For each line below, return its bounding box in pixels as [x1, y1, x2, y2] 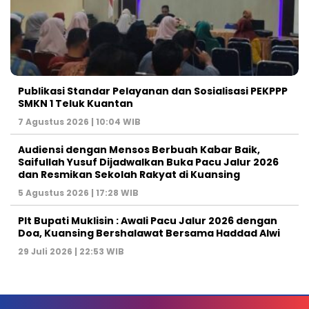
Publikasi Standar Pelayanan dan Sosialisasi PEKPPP [18, 84, 288, 99]
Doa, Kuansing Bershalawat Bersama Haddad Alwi [18, 226, 280, 241]
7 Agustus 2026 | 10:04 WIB [18, 116, 141, 128]
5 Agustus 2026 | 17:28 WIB [18, 187, 139, 199]
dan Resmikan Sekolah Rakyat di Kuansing [18, 168, 240, 182]
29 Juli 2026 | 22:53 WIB [18, 246, 124, 258]
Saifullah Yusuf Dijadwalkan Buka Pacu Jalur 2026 [18, 155, 279, 170]
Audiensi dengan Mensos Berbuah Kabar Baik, [18, 143, 260, 157]
